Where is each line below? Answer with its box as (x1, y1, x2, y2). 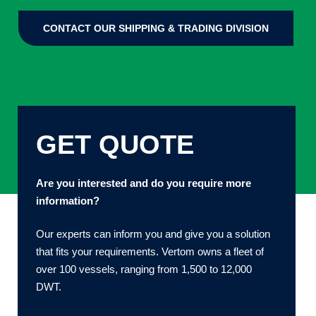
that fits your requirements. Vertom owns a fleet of (35, 245, 264, 258)
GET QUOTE (35, 130, 194, 160)
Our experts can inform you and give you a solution (35, 228, 270, 241)
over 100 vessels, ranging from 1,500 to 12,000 (35, 263, 252, 276)
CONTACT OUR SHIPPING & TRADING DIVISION (42, 23, 269, 35)
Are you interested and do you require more (35, 176, 251, 189)
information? (35, 194, 99, 207)
